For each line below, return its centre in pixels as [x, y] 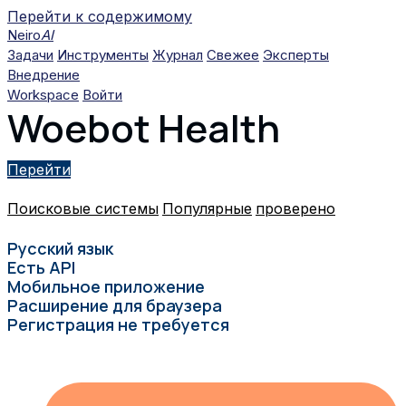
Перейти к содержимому [100, 16]
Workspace [43, 95]
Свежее [233, 55]
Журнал [178, 55]
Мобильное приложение [106, 286]
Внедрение [43, 75]
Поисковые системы [83, 208]
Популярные [207, 208]
